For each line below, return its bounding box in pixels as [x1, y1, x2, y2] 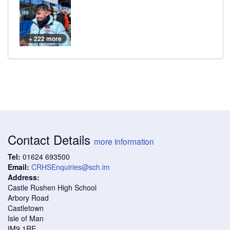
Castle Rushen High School [8, 182, 97, 193]
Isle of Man [8, 213, 44, 223]
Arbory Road [8, 192, 49, 203]
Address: [8, 171, 40, 182]
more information [94, 135, 154, 147]
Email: [8, 161, 29, 172]
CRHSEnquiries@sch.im [31, 161, 110, 172]
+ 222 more [29, 33, 62, 43]
